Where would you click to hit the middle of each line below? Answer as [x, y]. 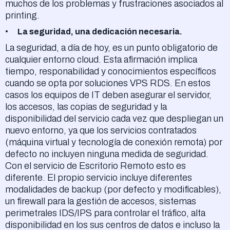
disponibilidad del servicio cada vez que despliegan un [114, 119]
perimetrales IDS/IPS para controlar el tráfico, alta [105, 213]
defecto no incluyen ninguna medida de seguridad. [107, 154]
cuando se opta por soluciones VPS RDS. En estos [108, 83]
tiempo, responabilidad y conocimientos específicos [111, 72]
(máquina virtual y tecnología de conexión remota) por [114, 142]
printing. [22, 16]
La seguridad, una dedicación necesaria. [100, 32]
